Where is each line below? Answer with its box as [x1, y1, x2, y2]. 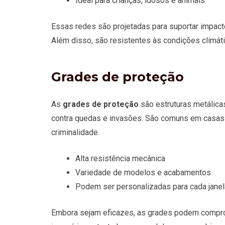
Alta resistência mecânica [75, 154, 165, 164]
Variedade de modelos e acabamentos [75, 168, 211, 178]
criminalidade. [51, 128, 99, 138]
